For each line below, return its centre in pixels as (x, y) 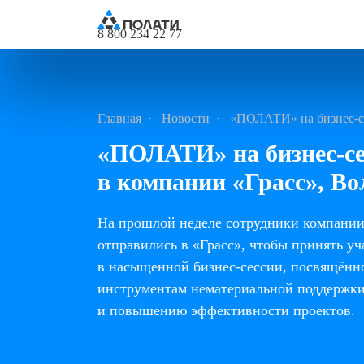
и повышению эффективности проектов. (228, 310)
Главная (119, 118)
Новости (186, 118)
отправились (139, 245)
